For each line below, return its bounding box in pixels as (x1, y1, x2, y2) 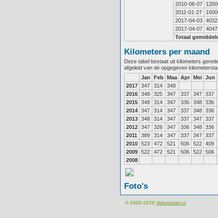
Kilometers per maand (124, 47, 210, 56)
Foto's (124, 182, 148, 190)
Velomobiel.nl (156, 200, 186, 205)
